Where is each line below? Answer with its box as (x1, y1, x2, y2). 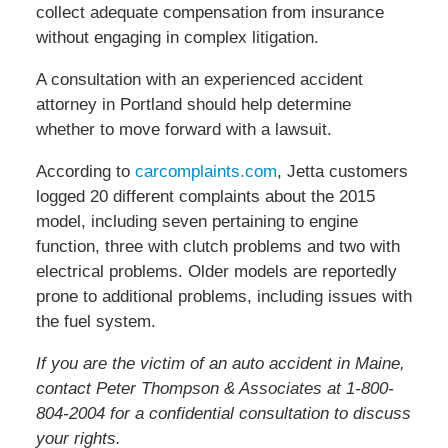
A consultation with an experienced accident (35, 70, 363, 90)
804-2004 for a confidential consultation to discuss (35, 404, 411, 424)
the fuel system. (35, 312, 156, 332)
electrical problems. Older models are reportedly (35, 262, 397, 282)
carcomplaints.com (134, 162, 277, 182)
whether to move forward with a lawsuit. (35, 120, 332, 140)
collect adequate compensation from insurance (35, 3, 384, 23)
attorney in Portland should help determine (35, 95, 351, 115)
